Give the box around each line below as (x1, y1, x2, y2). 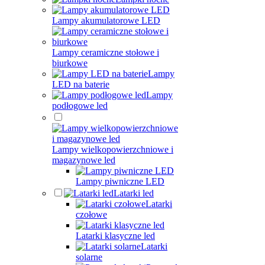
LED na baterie (52, 79, 109, 89)
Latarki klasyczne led (76, 231, 155, 241)
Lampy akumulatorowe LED (52, 15, 160, 25)
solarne (76, 252, 102, 262)
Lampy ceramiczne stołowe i (52, 47, 159, 57)
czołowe (76, 209, 107, 219)
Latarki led (114, 188, 154, 198)
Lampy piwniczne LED (76, 176, 164, 186)
